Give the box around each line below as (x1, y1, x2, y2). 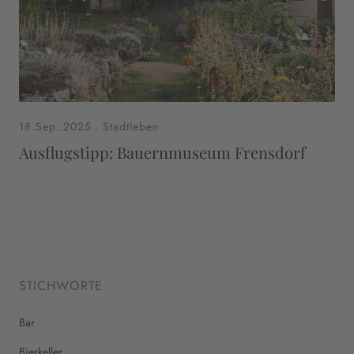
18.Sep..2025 (19, 119, 92, 134)
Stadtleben (103, 119, 159, 134)
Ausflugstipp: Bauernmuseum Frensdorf (19, 141, 306, 163)
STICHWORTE (19, 277, 103, 295)
